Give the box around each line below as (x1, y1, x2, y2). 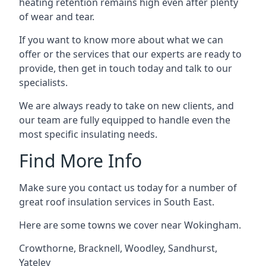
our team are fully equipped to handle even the (19, 113, 230, 126)
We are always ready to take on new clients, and (19, 99, 234, 112)
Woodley (125, 242, 163, 255)
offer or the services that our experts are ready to (19, 47, 242, 61)
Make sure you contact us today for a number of (19, 181, 237, 194)
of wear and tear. (19, 10, 94, 23)
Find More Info (19, 148, 142, 173)
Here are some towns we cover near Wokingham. (19, 218, 241, 232)
